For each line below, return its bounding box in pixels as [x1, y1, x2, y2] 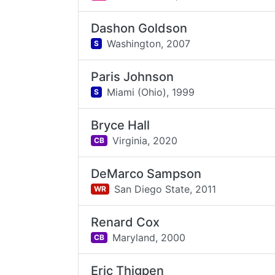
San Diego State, [114, 182, 192, 195]
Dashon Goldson [91, 21, 188, 36]
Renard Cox [91, 215, 160, 230]
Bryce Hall [91, 118, 150, 133]
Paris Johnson [91, 69, 174, 84]
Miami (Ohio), [106, 85, 169, 98]
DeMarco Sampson [91, 166, 202, 181]
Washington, [106, 37, 163, 50]
